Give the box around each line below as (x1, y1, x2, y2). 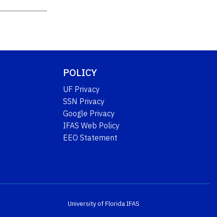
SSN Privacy (63, 96, 105, 107)
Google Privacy (63, 108, 115, 119)
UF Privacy (63, 84, 100, 94)
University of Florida (67, 200, 125, 208)
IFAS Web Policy (63, 121, 120, 131)
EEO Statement (63, 133, 118, 143)
